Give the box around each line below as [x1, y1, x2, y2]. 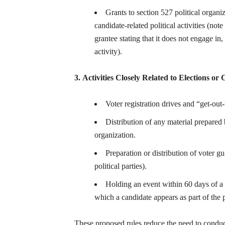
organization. [94, 131, 136, 139]
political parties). [94, 162, 147, 170]
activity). [94, 47, 122, 56]
